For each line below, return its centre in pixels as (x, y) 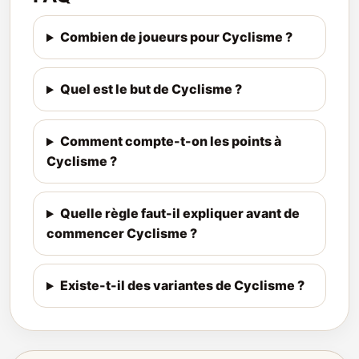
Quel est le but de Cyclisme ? (151, 89)
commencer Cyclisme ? (122, 234)
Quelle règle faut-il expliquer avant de (179, 214)
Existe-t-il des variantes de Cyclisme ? (182, 286)
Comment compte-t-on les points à (170, 141)
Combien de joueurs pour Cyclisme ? (176, 37)
